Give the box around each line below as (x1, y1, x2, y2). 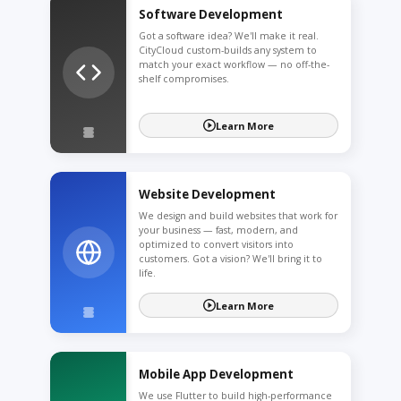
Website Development (139, 185, 276, 202)
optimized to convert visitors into (139, 237, 294, 251)
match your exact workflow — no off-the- (139, 57, 329, 71)
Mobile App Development (139, 365, 294, 382)
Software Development (139, 5, 283, 22)
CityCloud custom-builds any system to (139, 43, 317, 56)
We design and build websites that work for (139, 209, 337, 222)
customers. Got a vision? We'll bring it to (139, 252, 322, 265)
